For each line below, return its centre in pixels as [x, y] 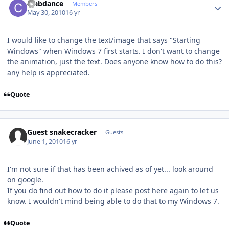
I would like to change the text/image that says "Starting [104, 40]
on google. [25, 180]
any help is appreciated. [49, 73]
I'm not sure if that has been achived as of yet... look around [110, 169]
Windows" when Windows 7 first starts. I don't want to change [113, 51]
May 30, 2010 [47, 13]
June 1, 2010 [45, 142]
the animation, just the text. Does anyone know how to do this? [114, 62]
